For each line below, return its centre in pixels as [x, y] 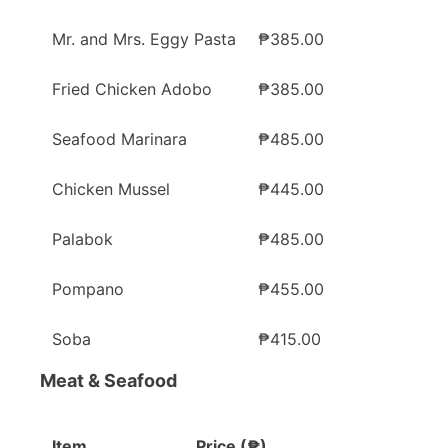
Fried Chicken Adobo [132, 89]
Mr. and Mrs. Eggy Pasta [144, 39]
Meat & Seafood [108, 381]
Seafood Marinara [119, 139]
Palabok [82, 239]
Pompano [88, 289]
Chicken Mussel [111, 189]
